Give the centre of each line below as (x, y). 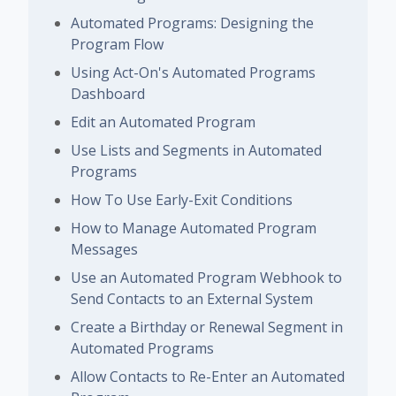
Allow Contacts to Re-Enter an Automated (208, 377)
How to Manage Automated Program (194, 228)
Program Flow (117, 44)
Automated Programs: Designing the (192, 23)
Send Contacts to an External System (192, 299)
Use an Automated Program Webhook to (206, 278)
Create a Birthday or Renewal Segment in (207, 327)
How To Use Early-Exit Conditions (182, 200)
